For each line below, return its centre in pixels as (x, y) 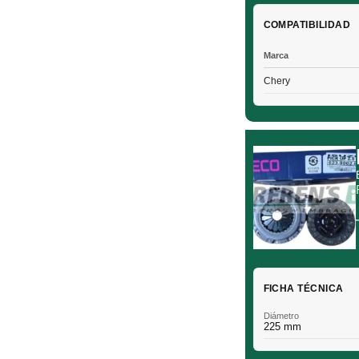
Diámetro (281, 315)
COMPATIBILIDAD (307, 25)
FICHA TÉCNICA (303, 288)
